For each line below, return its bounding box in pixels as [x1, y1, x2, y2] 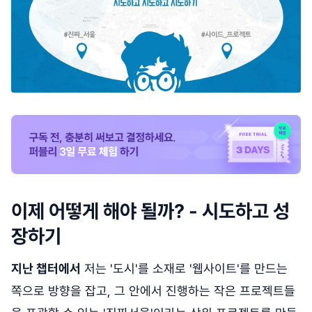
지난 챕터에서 [11, 261, 81, 276]
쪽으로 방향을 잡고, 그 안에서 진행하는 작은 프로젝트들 [11, 283, 295, 299]
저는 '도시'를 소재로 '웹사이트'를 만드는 [81, 261, 288, 276]
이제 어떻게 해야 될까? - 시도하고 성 [11, 200, 290, 224]
